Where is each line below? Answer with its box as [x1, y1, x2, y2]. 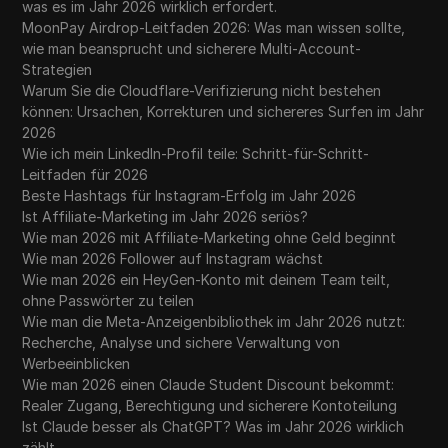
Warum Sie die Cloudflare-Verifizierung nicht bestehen [22, 82, 382, 100]
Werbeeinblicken [22, 355, 131, 373]
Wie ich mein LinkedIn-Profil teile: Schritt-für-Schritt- [22, 145, 370, 163]
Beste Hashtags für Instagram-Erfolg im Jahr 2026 [22, 187, 357, 205]
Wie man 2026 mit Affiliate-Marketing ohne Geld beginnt [22, 229, 397, 247]
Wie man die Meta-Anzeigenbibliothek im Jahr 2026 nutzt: [22, 313, 406, 331]
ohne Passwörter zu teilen [22, 292, 195, 310]
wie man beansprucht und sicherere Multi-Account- [22, 40, 362, 58]
